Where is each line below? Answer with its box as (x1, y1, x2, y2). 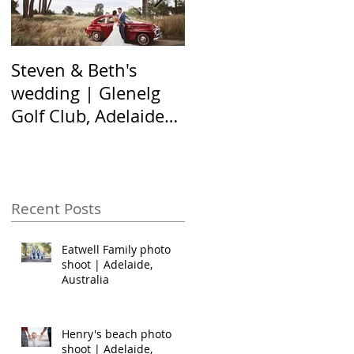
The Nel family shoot (185, 58, 352, 81)
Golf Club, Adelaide (11, 104, 95, 127)
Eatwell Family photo (62, 241, 171, 257)
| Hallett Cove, (185, 81, 301, 104)
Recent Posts (11, 198, 101, 219)
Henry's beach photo (62, 326, 171, 341)
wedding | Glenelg (11, 81, 160, 104)
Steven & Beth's (11, 58, 137, 81)
